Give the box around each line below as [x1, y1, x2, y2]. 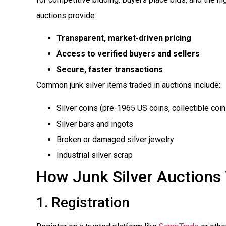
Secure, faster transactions [56, 65, 163, 75]
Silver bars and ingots [56, 119, 133, 129]
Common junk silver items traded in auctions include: [36, 80, 220, 90]
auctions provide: [36, 10, 96, 20]
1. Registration [36, 194, 130, 211]
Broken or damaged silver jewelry [56, 134, 174, 144]
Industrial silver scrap [56, 150, 133, 160]
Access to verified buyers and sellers [56, 49, 200, 59]
